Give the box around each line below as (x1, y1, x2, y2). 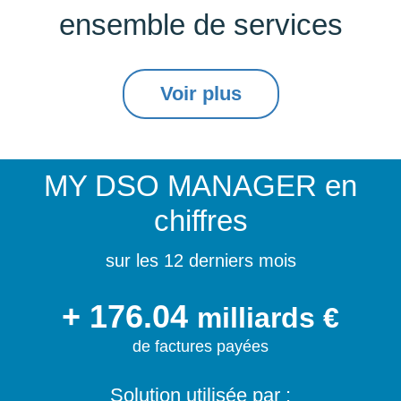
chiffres (153, 204, 248, 238)
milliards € (197, 302, 339, 335)
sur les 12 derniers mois (105, 251, 296, 271)
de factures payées (132, 337, 269, 356)
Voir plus (159, 82, 242, 106)
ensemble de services (58, 8, 343, 42)
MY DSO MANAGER (44, 169, 317, 203)
